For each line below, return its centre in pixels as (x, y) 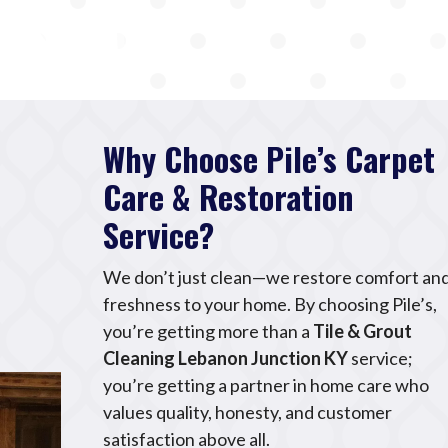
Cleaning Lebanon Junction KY (226, 357)
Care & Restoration (229, 196)
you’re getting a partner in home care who (266, 384)
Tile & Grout (363, 330)
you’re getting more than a (208, 330)
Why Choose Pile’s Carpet (269, 158)
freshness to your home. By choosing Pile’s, (270, 303)
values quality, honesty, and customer (248, 411)
